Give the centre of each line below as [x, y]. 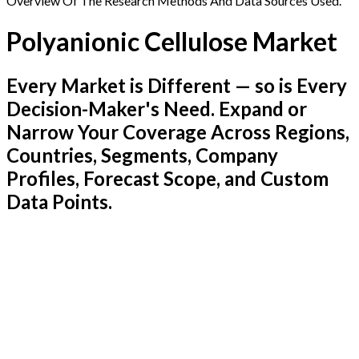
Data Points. [59, 202]
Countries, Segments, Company [142, 155]
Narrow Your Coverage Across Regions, [178, 132]
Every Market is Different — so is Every [177, 86]
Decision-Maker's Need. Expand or [157, 109]
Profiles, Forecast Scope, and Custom [167, 179]
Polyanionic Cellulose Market [172, 41]
